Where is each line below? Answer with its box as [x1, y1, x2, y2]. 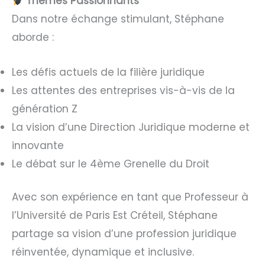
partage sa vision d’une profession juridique [12, 227, 237, 241]
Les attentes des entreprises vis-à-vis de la [12, 83, 235, 98]
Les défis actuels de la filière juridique [12, 64, 205, 79]
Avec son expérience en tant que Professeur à [12, 190, 248, 205]
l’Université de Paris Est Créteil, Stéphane [12, 208, 218, 223]
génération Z [12, 101, 77, 116]
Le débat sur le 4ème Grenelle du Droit [12, 156, 209, 171]
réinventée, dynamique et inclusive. [12, 245, 194, 260]
